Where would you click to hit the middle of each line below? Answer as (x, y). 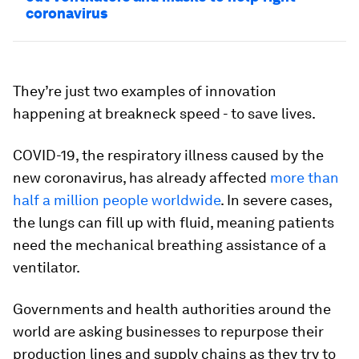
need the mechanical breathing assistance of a (169, 245)
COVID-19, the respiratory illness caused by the (168, 155)
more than (305, 177)
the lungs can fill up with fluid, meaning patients (173, 222)
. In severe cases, (276, 200)
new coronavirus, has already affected (141, 177)
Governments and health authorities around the (172, 309)
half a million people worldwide (117, 200)
